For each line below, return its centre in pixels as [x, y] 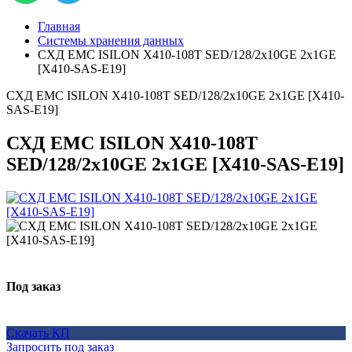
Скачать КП [38, 332]
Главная [59, 26]
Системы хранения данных [111, 40]
